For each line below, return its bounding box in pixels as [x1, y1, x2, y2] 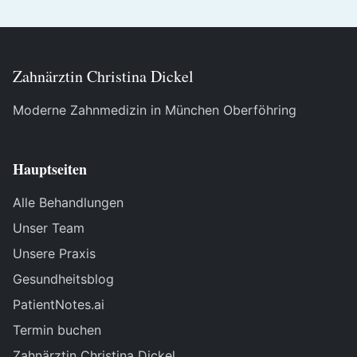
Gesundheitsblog [13, 271, 114, 287]
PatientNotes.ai [13, 296, 104, 312]
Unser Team [13, 220, 84, 236]
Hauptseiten [13, 159, 87, 179]
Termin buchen [13, 322, 101, 338]
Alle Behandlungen [13, 194, 124, 210]
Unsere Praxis [13, 245, 96, 261]
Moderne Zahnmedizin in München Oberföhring [13, 102, 296, 118]
